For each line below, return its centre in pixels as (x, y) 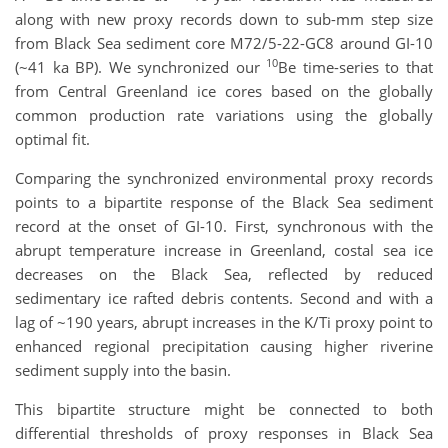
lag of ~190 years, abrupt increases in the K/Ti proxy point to (224, 322)
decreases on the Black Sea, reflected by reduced (224, 274)
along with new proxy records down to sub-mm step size (224, 19)
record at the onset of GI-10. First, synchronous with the (224, 226)
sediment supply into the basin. (123, 370)
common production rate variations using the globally (224, 115)
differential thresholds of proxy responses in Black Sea (224, 433)
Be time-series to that (356, 67)
